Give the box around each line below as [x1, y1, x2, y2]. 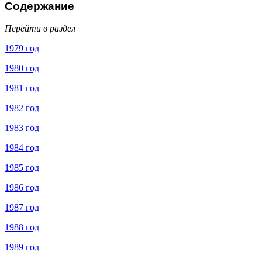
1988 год [5, 222, 39, 233]
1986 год [5, 182, 39, 193]
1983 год [5, 123, 39, 133]
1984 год [5, 143, 39, 153]
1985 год [5, 163, 39, 173]
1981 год [5, 83, 39, 94]
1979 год [5, 43, 39, 54]
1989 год [5, 242, 39, 253]
